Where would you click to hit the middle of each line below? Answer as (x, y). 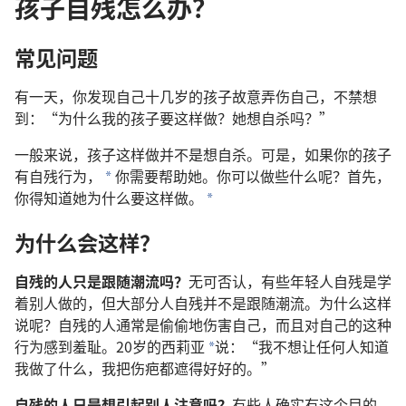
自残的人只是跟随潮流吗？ (101, 281)
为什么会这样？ (87, 242)
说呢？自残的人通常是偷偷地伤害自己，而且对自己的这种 (203, 325)
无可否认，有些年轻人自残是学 (290, 281)
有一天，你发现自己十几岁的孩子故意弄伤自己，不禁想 (196, 97)
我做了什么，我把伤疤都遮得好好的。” (145, 368)
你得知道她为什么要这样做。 (109, 198)
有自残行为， (58, 176)
